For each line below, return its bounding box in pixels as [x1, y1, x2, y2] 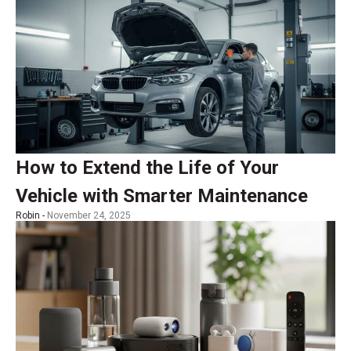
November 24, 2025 [47, 210, 131, 222]
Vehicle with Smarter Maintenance [16, 185, 308, 208]
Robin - [16, 210, 47, 222]
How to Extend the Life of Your [16, 157, 279, 179]
